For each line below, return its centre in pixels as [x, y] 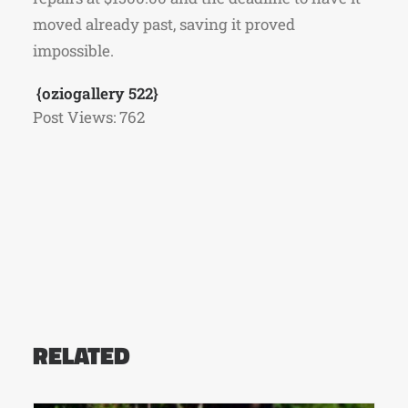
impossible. [75, 51]
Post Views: [74, 117]
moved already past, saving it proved [164, 24]
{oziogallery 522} [96, 93]
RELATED [82, 355]
